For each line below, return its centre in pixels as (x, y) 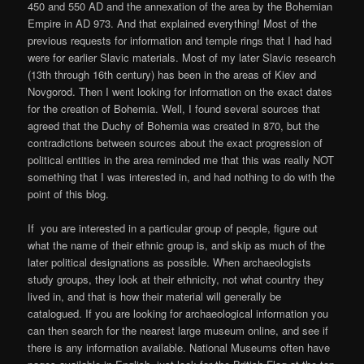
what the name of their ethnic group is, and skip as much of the (177, 245)
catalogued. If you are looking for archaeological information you (178, 314)
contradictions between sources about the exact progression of (175, 143)
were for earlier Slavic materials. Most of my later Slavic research (182, 58)
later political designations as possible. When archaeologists (170, 262)
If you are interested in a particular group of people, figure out (173, 228)
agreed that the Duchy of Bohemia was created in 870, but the (174, 126)
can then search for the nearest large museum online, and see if (178, 331)
